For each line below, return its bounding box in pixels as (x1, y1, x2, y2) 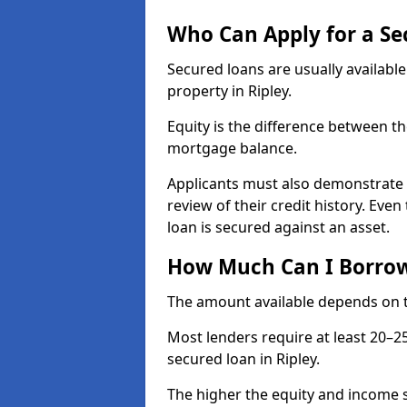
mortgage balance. (167, 138, 297, 158)
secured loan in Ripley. (167, 349, 320, 369)
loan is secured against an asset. (167, 217, 390, 237)
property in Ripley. (167, 81, 295, 101)
